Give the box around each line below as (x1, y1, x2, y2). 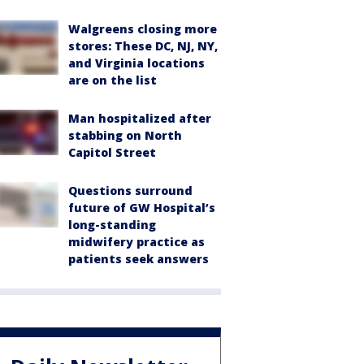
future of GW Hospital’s (68, 200, 215, 215)
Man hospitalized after (68, 110, 211, 126)
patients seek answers (68, 251, 209, 266)
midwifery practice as (68, 234, 205, 249)
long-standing (68, 217, 156, 232)
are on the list (68, 72, 157, 88)
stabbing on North (68, 128, 182, 143)
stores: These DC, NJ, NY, (68, 38, 218, 54)
